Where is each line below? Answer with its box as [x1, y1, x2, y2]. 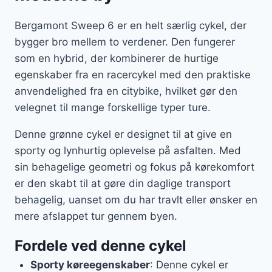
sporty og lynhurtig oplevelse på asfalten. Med [15, 144, 241, 157]
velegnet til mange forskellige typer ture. [15, 101, 211, 114]
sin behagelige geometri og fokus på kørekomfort [15, 161, 254, 174]
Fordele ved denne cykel [15, 237, 186, 255]
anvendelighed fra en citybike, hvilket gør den [15, 85, 237, 98]
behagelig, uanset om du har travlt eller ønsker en [15, 194, 257, 206]
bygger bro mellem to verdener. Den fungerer [15, 36, 235, 49]
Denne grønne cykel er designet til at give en [15, 128, 232, 141]
